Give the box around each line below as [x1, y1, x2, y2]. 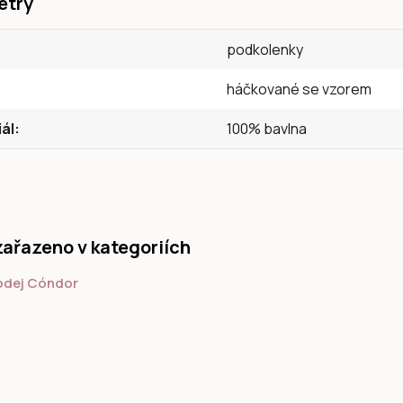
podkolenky [227, 40, 304, 59]
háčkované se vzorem [227, 79, 372, 99]
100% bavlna [227, 119, 308, 139]
